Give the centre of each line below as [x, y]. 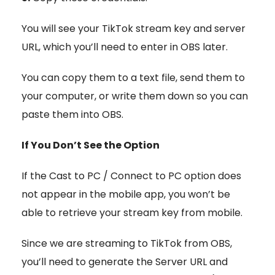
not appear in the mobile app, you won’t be [126, 194]
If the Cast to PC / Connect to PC [102, 176]
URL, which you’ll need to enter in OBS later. [125, 47]
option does [211, 176]
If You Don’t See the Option [91, 145]
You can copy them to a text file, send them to [133, 77]
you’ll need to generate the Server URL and [125, 261]
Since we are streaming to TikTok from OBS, [127, 243]
